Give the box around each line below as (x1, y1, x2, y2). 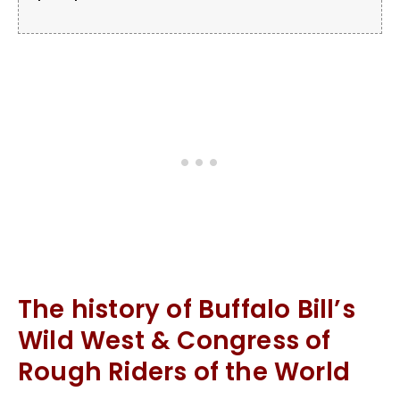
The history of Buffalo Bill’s (18, 291, 355, 327)
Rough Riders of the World (18, 354, 351, 389)
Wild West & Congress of (18, 322, 331, 358)
